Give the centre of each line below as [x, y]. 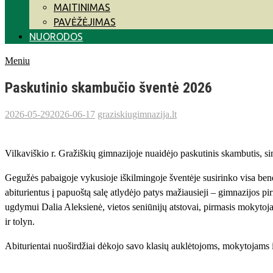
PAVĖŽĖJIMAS [85, 22]
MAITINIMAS [82, 7]
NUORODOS [56, 37]
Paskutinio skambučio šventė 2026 [108, 87]
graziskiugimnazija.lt [137, 114]
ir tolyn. [20, 221]
